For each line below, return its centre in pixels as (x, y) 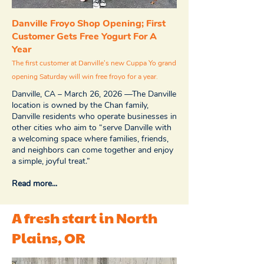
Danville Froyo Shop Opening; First (89, 24)
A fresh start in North (85, 217)
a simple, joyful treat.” (51, 161)
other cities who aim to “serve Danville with (92, 128)
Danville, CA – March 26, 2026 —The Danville (94, 94)
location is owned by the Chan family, (80, 105)
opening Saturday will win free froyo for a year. (85, 77)
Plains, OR (48, 237)
